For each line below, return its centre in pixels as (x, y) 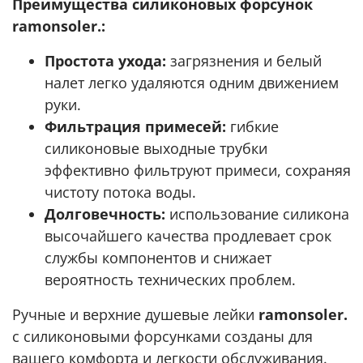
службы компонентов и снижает (158, 257)
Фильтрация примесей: (135, 126)
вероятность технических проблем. (170, 279)
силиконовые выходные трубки (156, 148)
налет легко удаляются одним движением (192, 82)
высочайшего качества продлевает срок (188, 235)
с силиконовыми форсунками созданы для (162, 336)
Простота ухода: (105, 60)
